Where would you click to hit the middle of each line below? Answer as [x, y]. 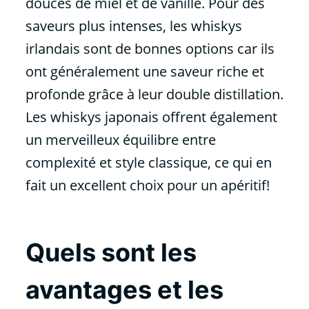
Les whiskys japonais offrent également [151, 117]
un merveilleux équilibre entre [120, 140]
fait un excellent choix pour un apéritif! [147, 186]
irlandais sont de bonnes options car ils [150, 49]
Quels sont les [111, 253]
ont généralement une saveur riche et [144, 72]
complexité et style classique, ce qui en [148, 163]
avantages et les [124, 290]
